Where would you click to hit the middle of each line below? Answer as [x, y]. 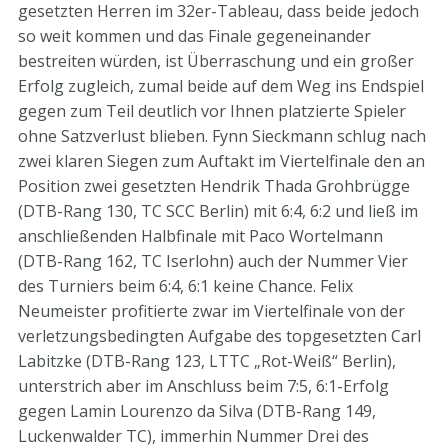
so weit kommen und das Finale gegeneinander [194, 36]
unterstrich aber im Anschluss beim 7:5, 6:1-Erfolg [203, 386]
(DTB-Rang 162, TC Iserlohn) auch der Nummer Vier [213, 261]
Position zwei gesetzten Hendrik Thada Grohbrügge [214, 186]
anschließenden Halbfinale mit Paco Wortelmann [200, 236]
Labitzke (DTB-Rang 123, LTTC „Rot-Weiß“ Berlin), [207, 361]
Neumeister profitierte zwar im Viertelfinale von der [211, 311]
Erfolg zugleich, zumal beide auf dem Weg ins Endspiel [221, 86]
